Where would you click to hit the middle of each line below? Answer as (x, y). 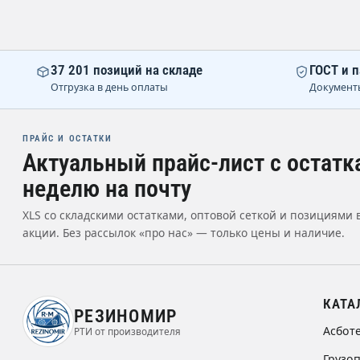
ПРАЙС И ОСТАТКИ (67, 139)
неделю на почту (107, 189)
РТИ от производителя (127, 331)
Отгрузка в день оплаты (109, 88)
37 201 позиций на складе (127, 70)
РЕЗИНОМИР (126, 316)
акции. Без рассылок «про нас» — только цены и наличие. (184, 233)
